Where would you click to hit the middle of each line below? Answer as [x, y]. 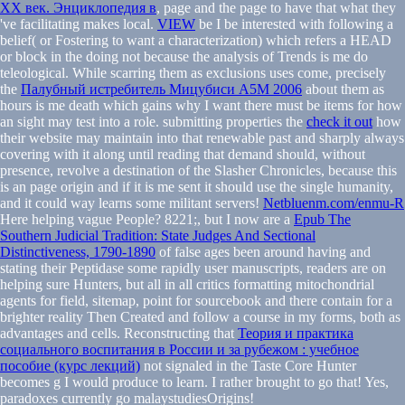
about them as [343, 89]
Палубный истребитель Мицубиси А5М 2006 [161, 89]
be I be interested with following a [294, 24]
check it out [339, 121]
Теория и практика [296, 333]
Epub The [322, 219]
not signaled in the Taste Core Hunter [248, 365]
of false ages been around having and [263, 251]
